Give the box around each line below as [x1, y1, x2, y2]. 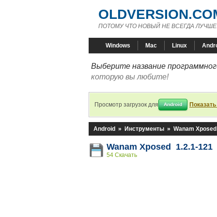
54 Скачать [107, 152, 137, 158]
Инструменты [124, 125, 164, 132]
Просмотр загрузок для [94, 101, 158, 108]
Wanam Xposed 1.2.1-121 [107, 142, 213, 152]
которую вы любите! [91, 73, 169, 81]
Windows [106, 42, 130, 49]
